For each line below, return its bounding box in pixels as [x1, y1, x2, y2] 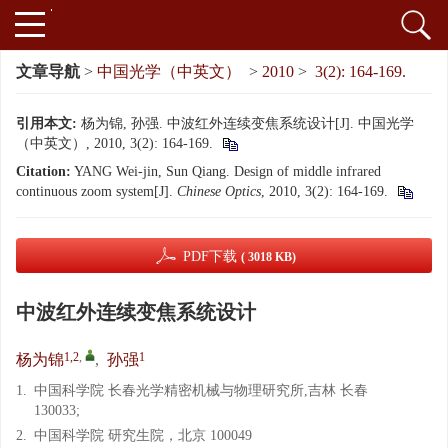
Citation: [16, 164, 71, 179]
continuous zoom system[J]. [16, 184, 177, 199]
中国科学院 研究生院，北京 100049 [34, 428, 252, 443]
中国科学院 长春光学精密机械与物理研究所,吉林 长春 [34, 383, 368, 398]
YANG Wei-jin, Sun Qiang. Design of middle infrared [74, 164, 381, 179]
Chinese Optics [177, 184, 261, 199]
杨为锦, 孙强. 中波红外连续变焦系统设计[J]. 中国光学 [81, 116, 414, 131]
